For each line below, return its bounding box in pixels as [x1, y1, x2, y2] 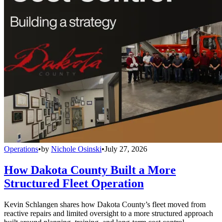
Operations [4, 144, 38, 153]
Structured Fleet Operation [4, 176, 144, 190]
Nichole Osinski [51, 144, 102, 153]
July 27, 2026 [105, 144, 147, 153]
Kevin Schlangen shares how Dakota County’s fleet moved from [4, 200, 206, 209]
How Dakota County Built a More [4, 163, 176, 176]
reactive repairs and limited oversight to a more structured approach [4, 209, 213, 218]
